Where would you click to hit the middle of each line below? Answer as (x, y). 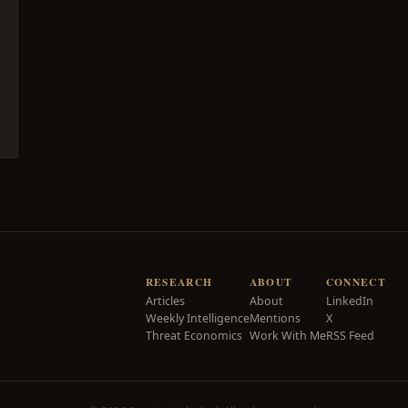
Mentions (275, 318)
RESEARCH (179, 282)
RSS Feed (350, 336)
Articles (165, 301)
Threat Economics (194, 336)
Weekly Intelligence (197, 318)
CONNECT (356, 282)
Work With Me (287, 336)
